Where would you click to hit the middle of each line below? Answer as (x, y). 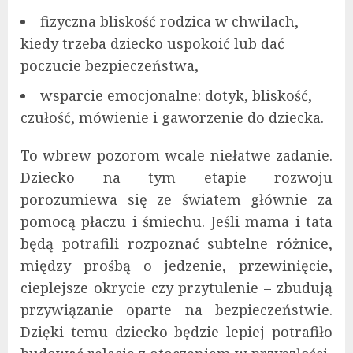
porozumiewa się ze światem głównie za (176, 200)
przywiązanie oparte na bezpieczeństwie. (176, 310)
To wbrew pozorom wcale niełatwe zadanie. (176, 156)
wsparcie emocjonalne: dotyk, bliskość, (176, 96)
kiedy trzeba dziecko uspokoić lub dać (152, 44)
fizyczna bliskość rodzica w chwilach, (169, 22)
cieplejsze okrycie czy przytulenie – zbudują (176, 288)
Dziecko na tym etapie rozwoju (176, 178)
